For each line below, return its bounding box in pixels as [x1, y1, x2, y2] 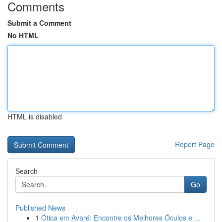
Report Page [175, 139, 215, 149]
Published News [15, 203, 65, 213]
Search [15, 166, 38, 176]
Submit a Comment [7, 18, 71, 28]
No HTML [7, 30, 39, 40]
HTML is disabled [7, 111, 62, 121]
